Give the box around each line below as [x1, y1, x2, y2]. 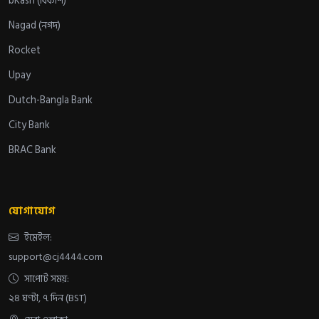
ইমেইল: [24, 229, 52, 246]
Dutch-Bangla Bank [9, 92, 93, 109]
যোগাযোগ [9, 202, 56, 221]
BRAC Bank [9, 142, 56, 159]
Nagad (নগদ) [9, 17, 61, 34]
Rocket [9, 42, 41, 59]
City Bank [9, 117, 50, 134]
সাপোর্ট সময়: [24, 271, 69, 288]
